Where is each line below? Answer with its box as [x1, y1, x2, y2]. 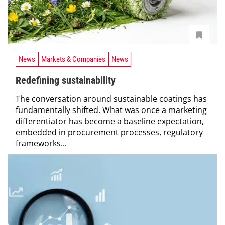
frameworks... [16, 138, 67, 149]
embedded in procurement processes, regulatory [16, 127, 203, 138]
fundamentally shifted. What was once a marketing [16, 104, 207, 116]
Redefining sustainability [16, 74, 116, 87]
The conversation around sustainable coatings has [16, 93, 207, 105]
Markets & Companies [41, 55, 105, 64]
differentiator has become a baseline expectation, [16, 116, 204, 127]
